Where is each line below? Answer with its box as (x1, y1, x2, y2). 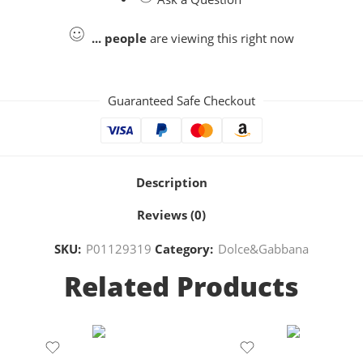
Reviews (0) (137, 207, 206, 223)
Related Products (64, 267, 299, 305)
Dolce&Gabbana (218, 241, 309, 257)
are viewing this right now (147, 30, 294, 46)
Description (135, 174, 207, 190)
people (105, 30, 147, 46)
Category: (155, 241, 213, 257)
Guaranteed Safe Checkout (108, 92, 255, 109)
